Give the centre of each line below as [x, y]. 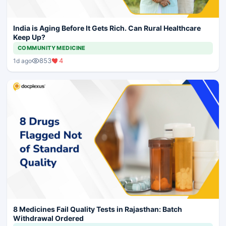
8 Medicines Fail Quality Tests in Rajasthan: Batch [98, 209]
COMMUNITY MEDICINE [52, 48]
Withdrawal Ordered [48, 218]
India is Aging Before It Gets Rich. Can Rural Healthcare [107, 28]
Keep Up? [29, 37]
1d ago [22, 61]
